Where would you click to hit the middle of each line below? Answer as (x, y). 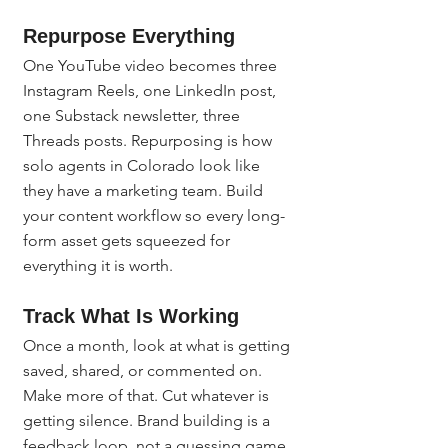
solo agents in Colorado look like (143, 165)
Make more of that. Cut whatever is (148, 395)
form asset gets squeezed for (128, 240)
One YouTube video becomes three (152, 65)
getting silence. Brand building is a (148, 420)
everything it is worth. (98, 265)
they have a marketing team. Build (145, 190)
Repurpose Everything (129, 36)
